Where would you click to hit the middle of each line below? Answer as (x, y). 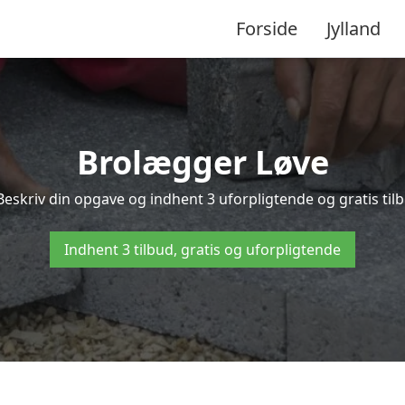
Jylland (353, 28)
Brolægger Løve (202, 162)
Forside (267, 28)
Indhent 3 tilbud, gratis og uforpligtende (202, 250)
